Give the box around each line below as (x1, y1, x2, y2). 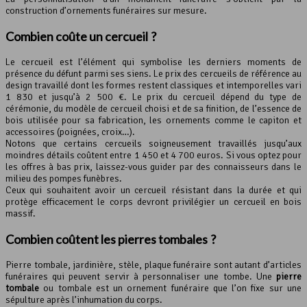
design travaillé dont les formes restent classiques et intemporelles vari (5, 79, 302, 91)
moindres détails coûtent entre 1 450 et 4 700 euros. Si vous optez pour (5, 149, 302, 161)
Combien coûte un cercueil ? (5, 28, 156, 44)
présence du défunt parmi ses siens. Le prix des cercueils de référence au (5, 67, 302, 79)
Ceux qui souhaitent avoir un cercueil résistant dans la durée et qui (5, 184, 302, 196)
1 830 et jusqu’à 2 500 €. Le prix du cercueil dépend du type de (5, 90, 302, 103)
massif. (5, 207, 36, 219)
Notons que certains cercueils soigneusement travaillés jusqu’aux (5, 137, 302, 149)
